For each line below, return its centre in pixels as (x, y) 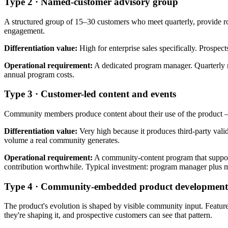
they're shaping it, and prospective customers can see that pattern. (108, 215)
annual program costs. (39, 74)
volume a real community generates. (62, 140)
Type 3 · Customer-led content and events (90, 94)
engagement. (24, 31)
